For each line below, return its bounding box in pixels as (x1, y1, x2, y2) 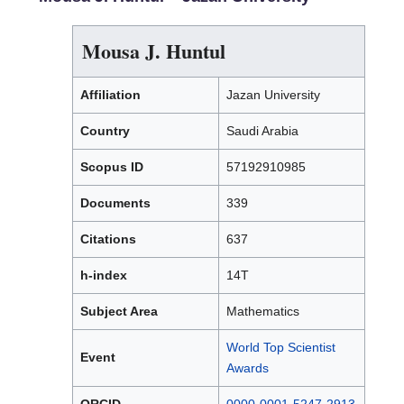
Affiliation (80, 87, 141, 103)
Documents (80, 196, 151, 211)
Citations (80, 232, 136, 247)
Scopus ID (80, 160, 143, 175)
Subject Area (80, 304, 158, 319)
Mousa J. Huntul (82, 36, 225, 67)
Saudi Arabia (226, 124, 298, 139)
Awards (226, 361, 269, 376)
